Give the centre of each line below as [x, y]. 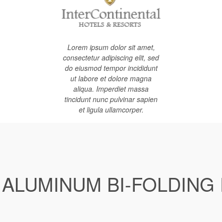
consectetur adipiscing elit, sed [111, 57]
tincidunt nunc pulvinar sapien [111, 99]
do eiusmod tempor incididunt [111, 68]
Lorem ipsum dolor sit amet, [111, 47]
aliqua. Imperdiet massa [111, 89]
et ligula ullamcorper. [111, 110]
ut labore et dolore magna [111, 78]
